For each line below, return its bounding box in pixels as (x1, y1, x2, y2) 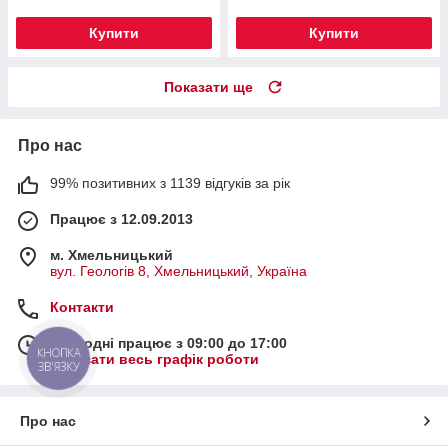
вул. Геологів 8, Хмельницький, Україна (50, 263, 307, 280)
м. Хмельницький (50, 247, 173, 264)
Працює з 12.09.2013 (50, 211, 193, 228)
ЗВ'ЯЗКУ (37, 358, 80, 374)
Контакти (50, 299, 114, 316)
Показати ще (164, 79, 253, 96)
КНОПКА (37, 345, 81, 361)
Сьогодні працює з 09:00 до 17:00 (50, 335, 287, 352)
